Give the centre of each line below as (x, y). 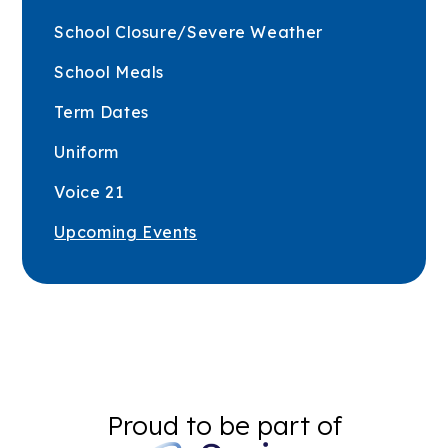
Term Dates (101, 111)
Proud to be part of (224, 425)
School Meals (109, 71)
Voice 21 (89, 191)
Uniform (86, 151)
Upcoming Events (125, 231)
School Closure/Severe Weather (188, 31)
